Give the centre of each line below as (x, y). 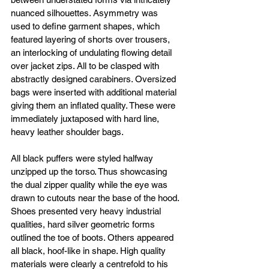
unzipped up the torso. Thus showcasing (90, 171)
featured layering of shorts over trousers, (92, 39)
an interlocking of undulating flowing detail (92, 52)
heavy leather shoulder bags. (68, 131)
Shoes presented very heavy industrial (87, 211)
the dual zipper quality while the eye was (90, 184)
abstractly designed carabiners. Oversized (95, 79)
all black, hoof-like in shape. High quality (89, 250)
